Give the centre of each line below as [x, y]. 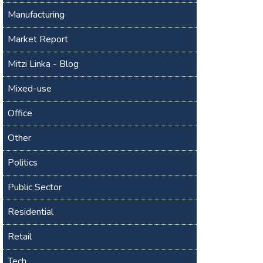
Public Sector [35, 187]
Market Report [38, 39]
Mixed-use [30, 88]
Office [20, 113]
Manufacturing [36, 14]
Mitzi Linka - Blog [43, 64]
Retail [20, 236]
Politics [23, 162]
